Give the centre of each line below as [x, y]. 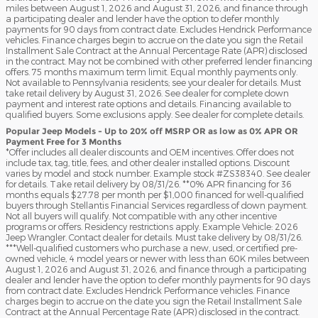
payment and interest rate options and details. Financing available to [148, 103]
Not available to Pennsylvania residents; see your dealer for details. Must [153, 82]
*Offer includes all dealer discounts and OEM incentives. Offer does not [150, 152]
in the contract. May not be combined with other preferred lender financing [159, 61]
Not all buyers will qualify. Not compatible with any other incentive [141, 215]
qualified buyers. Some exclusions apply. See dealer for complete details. [155, 114]
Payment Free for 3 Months [64, 141]
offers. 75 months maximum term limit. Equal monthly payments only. [152, 71]
